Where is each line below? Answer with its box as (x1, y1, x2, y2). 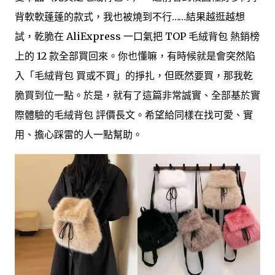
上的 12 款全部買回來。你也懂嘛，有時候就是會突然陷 (15, 49, 255, 62)
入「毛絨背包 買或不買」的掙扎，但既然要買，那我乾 (15, 69, 253, 82)
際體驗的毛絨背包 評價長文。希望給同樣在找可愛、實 (15, 108, 253, 121)
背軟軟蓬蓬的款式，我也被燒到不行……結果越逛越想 (15, 10, 245, 23)
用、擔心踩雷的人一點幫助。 (15, 128, 142, 141)
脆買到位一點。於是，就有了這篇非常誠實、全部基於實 (15, 88, 260, 101)
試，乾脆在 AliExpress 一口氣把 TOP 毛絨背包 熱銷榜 (15, 29, 260, 42)
